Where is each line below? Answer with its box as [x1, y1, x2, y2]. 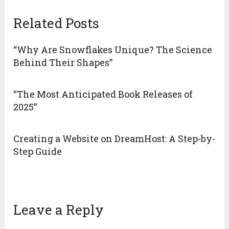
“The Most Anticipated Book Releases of [13, 88, 193, 101]
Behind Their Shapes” [13, 56, 113, 69]
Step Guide [13, 145, 62, 158]
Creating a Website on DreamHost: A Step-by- [13, 132, 216, 145]
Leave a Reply [13, 201, 104, 219]
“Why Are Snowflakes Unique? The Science [13, 43, 213, 56]
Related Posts [13, 14, 100, 32]
